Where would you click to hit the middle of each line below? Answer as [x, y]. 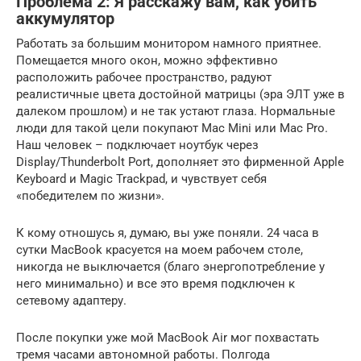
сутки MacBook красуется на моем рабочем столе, [160, 250]
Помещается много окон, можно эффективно [147, 60]
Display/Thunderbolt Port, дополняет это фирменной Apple [180, 162]
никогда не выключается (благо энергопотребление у [170, 267]
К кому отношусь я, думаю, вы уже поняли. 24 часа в [168, 233]
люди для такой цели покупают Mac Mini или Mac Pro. [172, 128]
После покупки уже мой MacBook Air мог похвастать [168, 338]
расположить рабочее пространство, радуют [144, 77]
